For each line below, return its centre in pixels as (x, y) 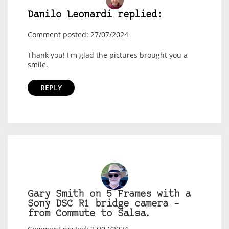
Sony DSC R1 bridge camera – (103, 204)
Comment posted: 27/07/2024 (78, 34)
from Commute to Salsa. (89, 214)
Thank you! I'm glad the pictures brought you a (107, 55)
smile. (38, 64)
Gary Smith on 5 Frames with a (109, 194)
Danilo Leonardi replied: (95, 15)
